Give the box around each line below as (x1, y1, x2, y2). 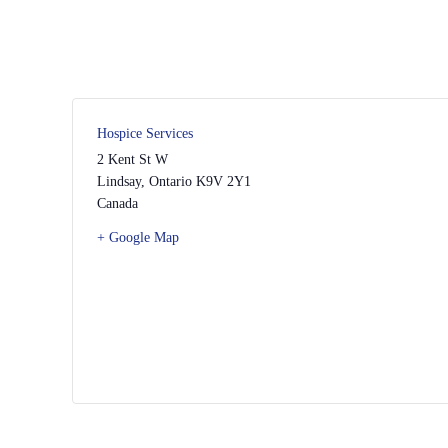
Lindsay (97, 174, 141, 190)
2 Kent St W (97, 152, 168, 168)
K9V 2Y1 (196, 174, 251, 190)
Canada (97, 196, 138, 212)
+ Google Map (97, 230, 179, 246)
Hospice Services (97, 126, 193, 142)
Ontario (149, 174, 192, 190)
